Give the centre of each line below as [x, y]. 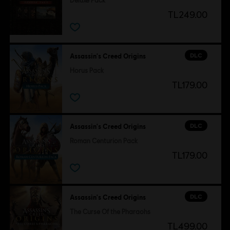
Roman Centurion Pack [103, 141]
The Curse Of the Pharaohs [110, 212]
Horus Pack [87, 70]
